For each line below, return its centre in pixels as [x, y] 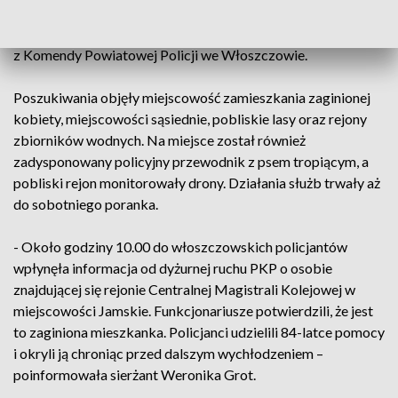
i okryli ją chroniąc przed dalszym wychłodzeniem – [168, 353]
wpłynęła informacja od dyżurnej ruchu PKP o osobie [173, 267]
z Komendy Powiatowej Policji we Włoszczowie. [164, 54]
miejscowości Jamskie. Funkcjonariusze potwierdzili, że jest [193, 310]
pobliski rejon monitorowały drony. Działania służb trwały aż [197, 182]
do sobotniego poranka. [87, 203]
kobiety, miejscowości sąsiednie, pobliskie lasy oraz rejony [190, 118]
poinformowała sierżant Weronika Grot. [135, 374]
